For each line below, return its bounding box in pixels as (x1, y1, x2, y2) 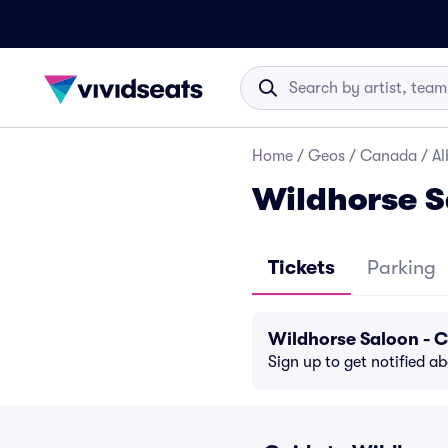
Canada (360, 147, 417, 165)
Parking (367, 256, 436, 279)
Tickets (268, 256, 335, 279)
